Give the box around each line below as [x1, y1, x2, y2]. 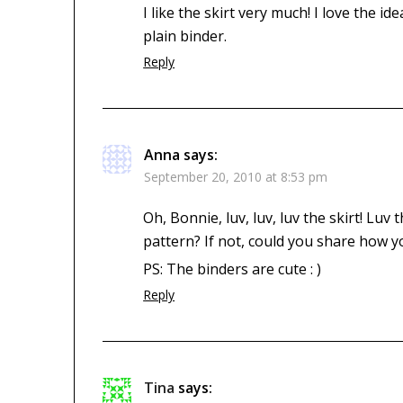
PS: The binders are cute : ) [143, 258, 322, 279]
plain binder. [143, 25, 228, 46]
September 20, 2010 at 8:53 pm [144, 167, 328, 185]
